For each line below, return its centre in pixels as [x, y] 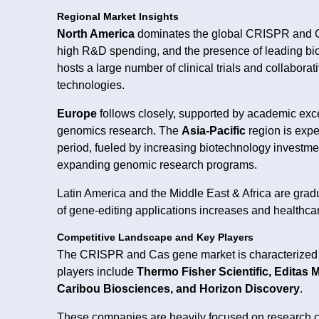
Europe [77, 113]
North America [96, 33]
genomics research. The [119, 130]
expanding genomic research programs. [157, 164]
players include [97, 271]
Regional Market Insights [118, 16]
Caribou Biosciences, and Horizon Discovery [178, 288]
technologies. [91, 85]
